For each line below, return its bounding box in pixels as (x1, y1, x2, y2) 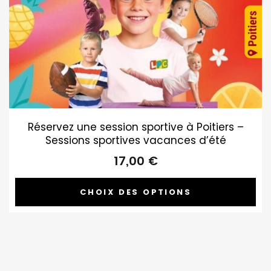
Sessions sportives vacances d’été (45, 133, 226, 148)
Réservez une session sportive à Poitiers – (27, 120, 244, 135)
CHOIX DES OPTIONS (80, 186, 191, 198)
